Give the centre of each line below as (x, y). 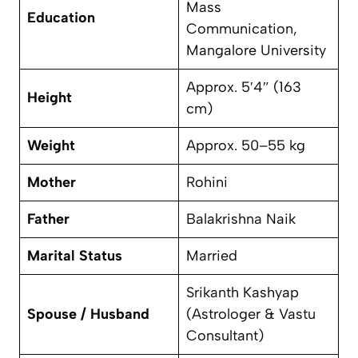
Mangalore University (256, 51)
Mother (52, 183)
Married (212, 256)
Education (61, 18)
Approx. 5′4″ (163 (244, 88)
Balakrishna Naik (241, 219)
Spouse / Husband (88, 314)
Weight (51, 146)
